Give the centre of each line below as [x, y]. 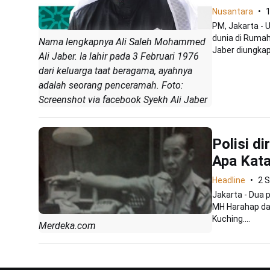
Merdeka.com [67, 225]
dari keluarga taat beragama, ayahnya [115, 71]
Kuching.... [231, 218]
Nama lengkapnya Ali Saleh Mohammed [122, 42]
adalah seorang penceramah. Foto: [111, 85]
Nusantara [233, 11]
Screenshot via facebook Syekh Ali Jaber [123, 99]
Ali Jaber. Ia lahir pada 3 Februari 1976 [119, 56]
